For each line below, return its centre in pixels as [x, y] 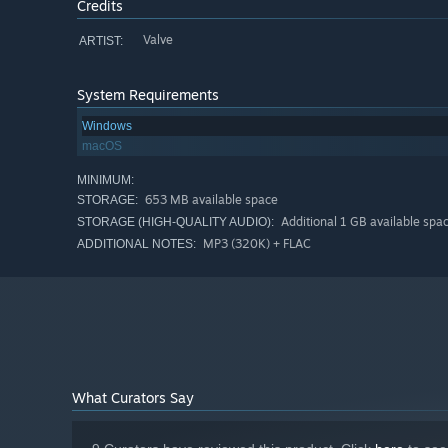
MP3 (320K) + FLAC [255, 244]
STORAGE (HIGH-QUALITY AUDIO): [175, 222]
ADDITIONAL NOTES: [136, 244]
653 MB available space [210, 200]
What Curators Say [133, 398]
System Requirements [148, 95]
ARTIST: [101, 40]
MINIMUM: [105, 180]
